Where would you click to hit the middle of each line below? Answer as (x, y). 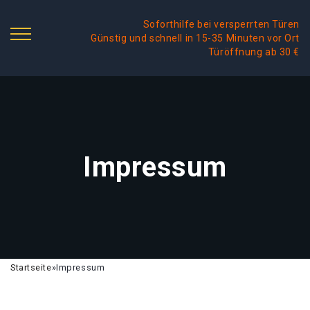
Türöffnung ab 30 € (254, 52)
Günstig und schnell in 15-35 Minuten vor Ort (195, 38)
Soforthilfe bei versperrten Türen (221, 24)
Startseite (31, 267)
